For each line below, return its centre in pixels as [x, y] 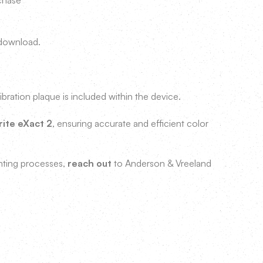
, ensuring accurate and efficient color [130, 123]
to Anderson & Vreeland [161, 163]
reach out [90, 163]
